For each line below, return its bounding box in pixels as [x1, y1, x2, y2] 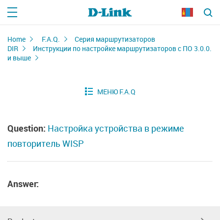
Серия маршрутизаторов [75, 34, 155, 44]
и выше [7, 53, 31, 62]
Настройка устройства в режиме [48, 122, 184, 134]
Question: [7, 122, 46, 134]
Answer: [7, 178, 39, 190]
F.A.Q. [42, 34, 60, 44]
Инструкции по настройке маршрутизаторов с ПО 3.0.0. [33, 44, 212, 53]
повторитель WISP [7, 137, 84, 149]
